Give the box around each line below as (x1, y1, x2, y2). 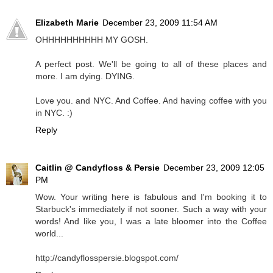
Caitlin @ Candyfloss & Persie (35, 162, 160, 172)
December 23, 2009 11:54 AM (102, 17, 218, 27)
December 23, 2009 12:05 (163, 162, 264, 172)
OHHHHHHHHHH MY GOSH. (35, 34, 148, 44)
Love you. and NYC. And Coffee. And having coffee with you (35, 95, 267, 105)
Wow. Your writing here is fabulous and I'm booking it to (35, 191, 267, 202)
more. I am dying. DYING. (35, 71, 135, 81)
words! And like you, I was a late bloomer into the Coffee (35, 216, 267, 226)
